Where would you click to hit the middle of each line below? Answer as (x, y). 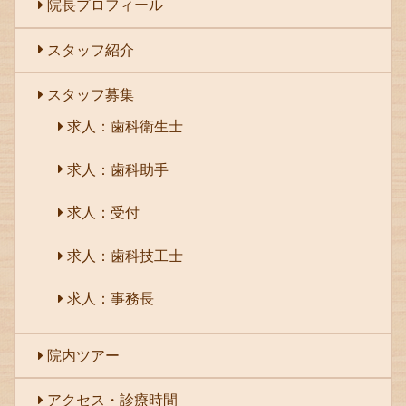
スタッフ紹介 (90, 49)
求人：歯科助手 (118, 169)
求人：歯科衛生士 (126, 126)
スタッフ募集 (90, 94)
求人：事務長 (111, 299)
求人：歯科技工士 (126, 255)
